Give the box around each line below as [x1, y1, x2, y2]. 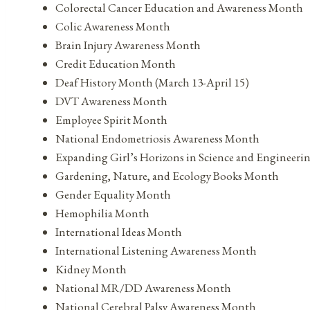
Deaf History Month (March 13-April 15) [55, 74, 249, 90]
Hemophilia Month [55, 205, 149, 221]
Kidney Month [55, 261, 127, 277]
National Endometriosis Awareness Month [55, 130, 259, 146]
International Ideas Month [55, 224, 182, 239]
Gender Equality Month [55, 186, 171, 202]
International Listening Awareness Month [55, 242, 257, 258]
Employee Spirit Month [55, 111, 167, 127]
